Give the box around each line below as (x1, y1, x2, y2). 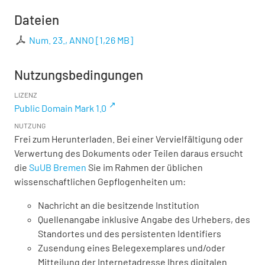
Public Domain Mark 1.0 (14, 102, 106, 114)
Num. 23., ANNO (29, 34, 95, 46)
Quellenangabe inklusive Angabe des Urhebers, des (38, 213, 250, 225)
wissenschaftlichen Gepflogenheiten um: (14, 175, 186, 187)
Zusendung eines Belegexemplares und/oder (38, 241, 225, 253)
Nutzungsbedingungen (14, 66, 143, 82)
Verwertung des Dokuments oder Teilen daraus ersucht (14, 147, 243, 159)
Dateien (14, 11, 59, 27)
